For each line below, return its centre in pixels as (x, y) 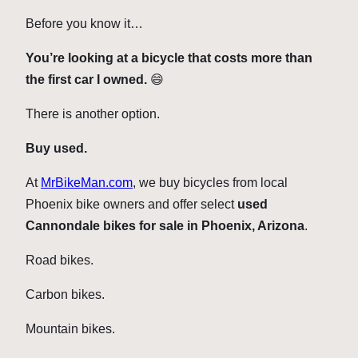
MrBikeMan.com (87, 183)
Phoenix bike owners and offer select (131, 205)
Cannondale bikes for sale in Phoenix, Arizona (165, 226)
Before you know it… (84, 24)
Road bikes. (60, 261)
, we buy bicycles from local (210, 183)
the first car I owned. (86, 80)
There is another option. (93, 114)
